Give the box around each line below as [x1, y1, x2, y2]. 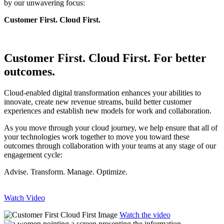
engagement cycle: [4, 150, 62, 159]
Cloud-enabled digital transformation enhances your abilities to [4, 88, 201, 97]
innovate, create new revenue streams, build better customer [4, 97, 191, 106]
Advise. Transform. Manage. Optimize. [4, 167, 127, 176]
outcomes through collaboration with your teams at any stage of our [4, 141, 216, 150]
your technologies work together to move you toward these [4, 132, 189, 141]
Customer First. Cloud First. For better [4, 51, 206, 65]
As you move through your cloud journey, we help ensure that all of [4, 123, 217, 132]
